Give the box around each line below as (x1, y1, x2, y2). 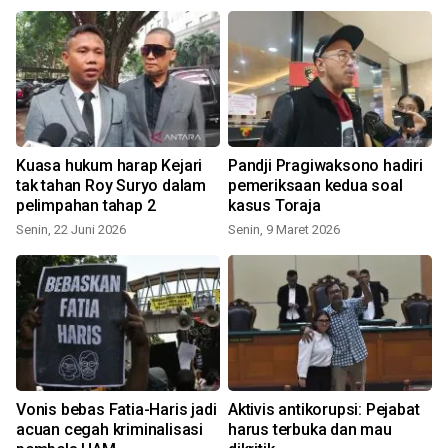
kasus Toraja (228, 196, 321, 216)
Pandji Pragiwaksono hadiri (228, 156, 423, 176)
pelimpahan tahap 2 (16, 196, 156, 216)
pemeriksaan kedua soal (228, 176, 403, 196)
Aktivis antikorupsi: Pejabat (228, 400, 420, 420)
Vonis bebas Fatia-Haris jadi (16, 400, 217, 420)
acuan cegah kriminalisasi (16, 420, 113, 440)
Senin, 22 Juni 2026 (16, 222, 126, 238)
